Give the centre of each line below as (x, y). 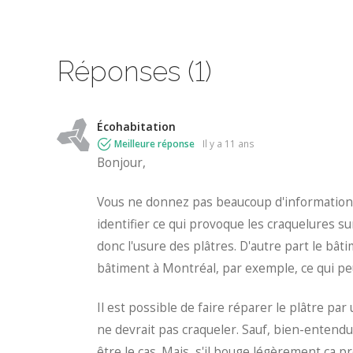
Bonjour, (121, 163)
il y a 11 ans (230, 144)
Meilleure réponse (154, 144)
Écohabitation (136, 127)
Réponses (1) (134, 71)
